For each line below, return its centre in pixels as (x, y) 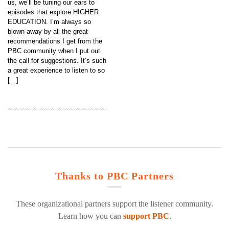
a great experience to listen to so (56, 71)
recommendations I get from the (55, 41)
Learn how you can (90, 216)
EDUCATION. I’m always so (49, 22)
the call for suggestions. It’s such (57, 61)
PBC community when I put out (54, 51)
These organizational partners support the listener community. (114, 203)
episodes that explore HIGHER (53, 12)
